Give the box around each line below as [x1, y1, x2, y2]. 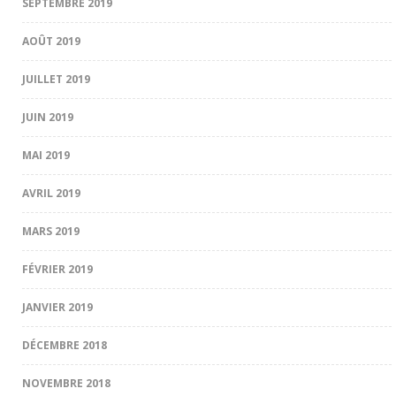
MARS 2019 [22, 223, 80, 239]
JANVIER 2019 [22, 299, 93, 315]
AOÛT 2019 [22, 33, 80, 49]
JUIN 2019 [22, 109, 73, 125]
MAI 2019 [22, 147, 70, 163]
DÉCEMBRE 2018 [22, 337, 107, 353]
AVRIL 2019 [22, 185, 80, 201]
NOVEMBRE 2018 [22, 375, 110, 391]
